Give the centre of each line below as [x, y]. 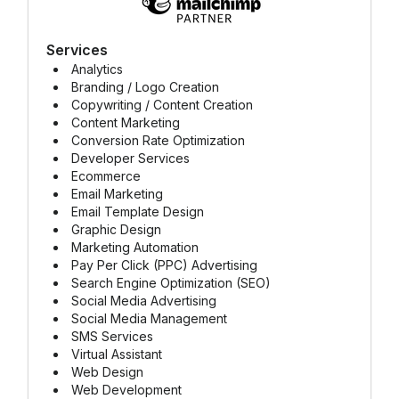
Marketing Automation [135, 247]
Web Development [126, 390]
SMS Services [112, 336]
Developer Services [130, 158]
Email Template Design [138, 212]
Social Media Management [149, 318]
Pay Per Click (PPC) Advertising [164, 265]
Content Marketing [126, 122]
